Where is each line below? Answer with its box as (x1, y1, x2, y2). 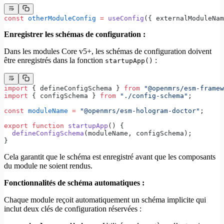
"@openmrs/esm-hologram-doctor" (76, 106, 200, 114)
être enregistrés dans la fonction (4, 56, 105, 65)
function (28, 121, 64, 129)
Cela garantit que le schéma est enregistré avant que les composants (4, 152, 215, 161)
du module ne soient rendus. (4, 161, 92, 170)
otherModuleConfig (24, 14, 96, 22)
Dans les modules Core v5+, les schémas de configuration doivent (4, 47, 211, 56)
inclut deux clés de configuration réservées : (4, 204, 141, 213)
